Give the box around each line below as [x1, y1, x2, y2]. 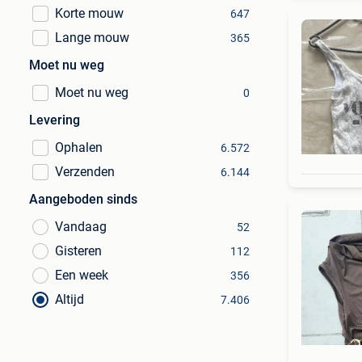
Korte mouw [55, 6, 124, 21]
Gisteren [55, 243, 102, 259]
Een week [55, 267, 108, 283]
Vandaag [55, 219, 107, 234]
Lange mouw [55, 30, 129, 45]
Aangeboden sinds [29, 192, 137, 207]
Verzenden [55, 164, 115, 179]
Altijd [55, 292, 84, 307]
